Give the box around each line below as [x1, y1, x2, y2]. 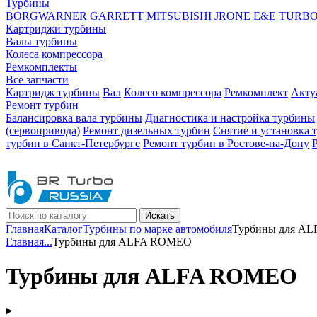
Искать [145, 210, 175, 221]
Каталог [44, 223, 83, 235]
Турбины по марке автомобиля [83, 223, 232, 235]
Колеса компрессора [6, 48, 103, 60]
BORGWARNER [6, 10, 87, 22]
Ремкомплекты [6, 61, 77, 73]
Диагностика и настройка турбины [145, 112, 315, 124]
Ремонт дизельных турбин [83, 125, 210, 137]
